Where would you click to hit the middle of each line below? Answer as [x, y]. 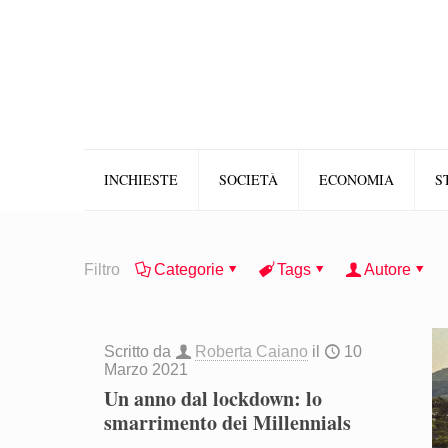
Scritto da [140, 351]
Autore [387, 269]
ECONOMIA [356, 179]
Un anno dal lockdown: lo [213, 398]
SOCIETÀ [248, 179]
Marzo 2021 [146, 369]
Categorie [189, 269]
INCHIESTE [141, 179]
